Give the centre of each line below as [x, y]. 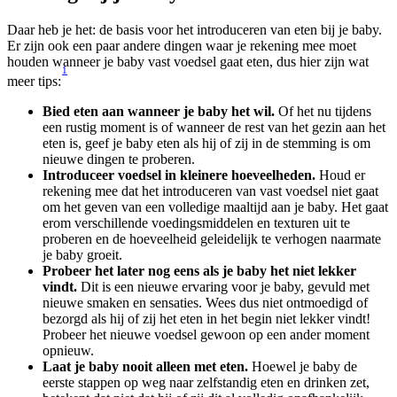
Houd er [340, 175]
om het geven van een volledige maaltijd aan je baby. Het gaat [215, 207]
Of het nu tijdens [323, 112]
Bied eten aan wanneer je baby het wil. [159, 112]
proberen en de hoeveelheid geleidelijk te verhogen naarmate [212, 239]
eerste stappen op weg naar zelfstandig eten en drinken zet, [206, 383]
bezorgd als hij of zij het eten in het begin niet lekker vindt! [206, 319]
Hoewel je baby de [304, 367]
